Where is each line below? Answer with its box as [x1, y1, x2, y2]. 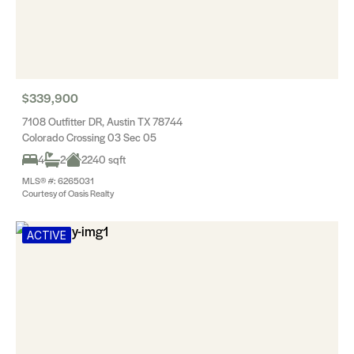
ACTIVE [27, 228, 66, 242]
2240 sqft [81, 152, 126, 167]
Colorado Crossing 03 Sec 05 [22, 130, 156, 145]
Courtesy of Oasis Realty [22, 186, 114, 199]
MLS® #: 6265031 [22, 174, 94, 186]
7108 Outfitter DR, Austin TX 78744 [22, 114, 183, 129]
